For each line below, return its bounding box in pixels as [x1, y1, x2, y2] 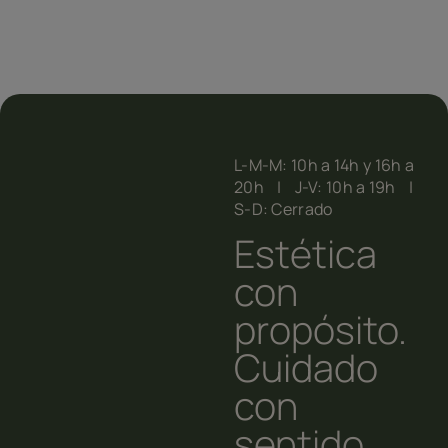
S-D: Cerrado [233, 197, 333, 220]
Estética [233, 227, 377, 280]
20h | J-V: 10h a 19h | [233, 175, 424, 198]
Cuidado [233, 341, 378, 394]
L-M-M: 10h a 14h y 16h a [233, 153, 415, 176]
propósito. [233, 303, 407, 356]
